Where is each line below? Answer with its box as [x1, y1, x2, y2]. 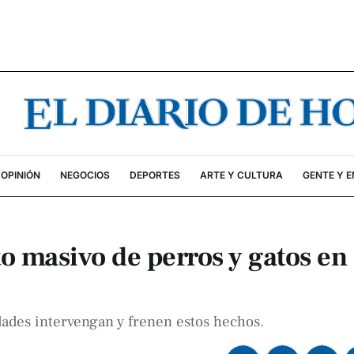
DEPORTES [129, 169, 180, 181]
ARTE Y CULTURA [199, 169, 283, 181]
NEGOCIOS [59, 169, 110, 181]
